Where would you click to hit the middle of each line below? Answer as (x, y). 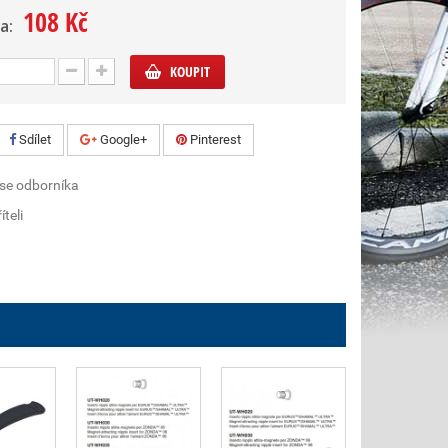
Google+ (122, 139)
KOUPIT (190, 71)
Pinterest (214, 139)
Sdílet (33, 139)
